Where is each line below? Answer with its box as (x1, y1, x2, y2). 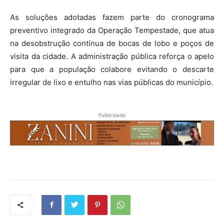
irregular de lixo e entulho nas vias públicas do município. (10, 77, 213, 87)
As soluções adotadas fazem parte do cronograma (10, 12, 214, 22)
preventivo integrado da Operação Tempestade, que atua (10, 25, 214, 35)
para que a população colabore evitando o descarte (10, 64, 214, 74)
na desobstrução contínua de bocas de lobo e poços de (10, 38, 214, 48)
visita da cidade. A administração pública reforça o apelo (10, 51, 214, 61)
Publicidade (98, 111, 125, 118)
